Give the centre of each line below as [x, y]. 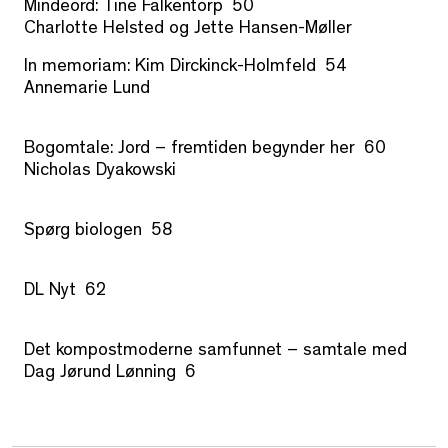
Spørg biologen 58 [98, 232]
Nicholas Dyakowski [100, 172]
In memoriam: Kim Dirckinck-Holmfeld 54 [185, 68]
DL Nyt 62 [65, 292]
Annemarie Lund [87, 90]
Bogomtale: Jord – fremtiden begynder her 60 [205, 150]
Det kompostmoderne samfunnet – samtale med [215, 352]
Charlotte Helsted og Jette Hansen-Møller [188, 30]
